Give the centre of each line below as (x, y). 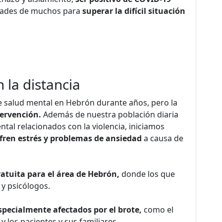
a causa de (164, 138)
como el (158, 210)
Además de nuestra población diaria (110, 114)
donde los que (148, 174)
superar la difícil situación (134, 11)
